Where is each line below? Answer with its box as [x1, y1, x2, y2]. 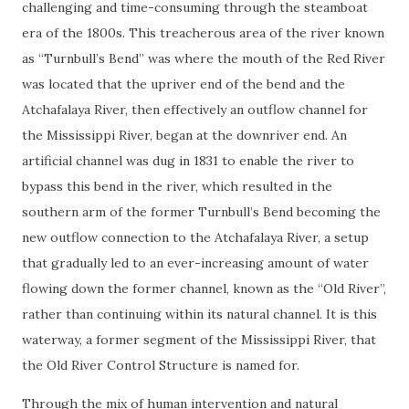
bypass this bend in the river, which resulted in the [22, 178, 332, 194]
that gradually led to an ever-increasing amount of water [22, 255, 369, 271]
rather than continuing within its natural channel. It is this [22, 306, 377, 322]
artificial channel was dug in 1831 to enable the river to [22, 152, 354, 169]
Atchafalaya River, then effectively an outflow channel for [22, 101, 368, 118]
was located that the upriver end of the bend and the [22, 76, 345, 92]
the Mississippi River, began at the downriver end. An [22, 127, 347, 143]
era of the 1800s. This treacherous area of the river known [22, 25, 384, 41]
